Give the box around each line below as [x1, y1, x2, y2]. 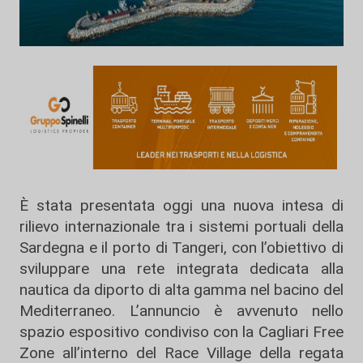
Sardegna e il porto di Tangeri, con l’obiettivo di [19, 238, 344, 257]
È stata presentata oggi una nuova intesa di [19, 196, 344, 215]
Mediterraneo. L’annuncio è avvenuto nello [19, 301, 344, 320]
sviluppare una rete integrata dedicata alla [19, 259, 344, 278]
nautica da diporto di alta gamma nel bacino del [19, 280, 344, 299]
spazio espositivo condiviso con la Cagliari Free [19, 322, 344, 341]
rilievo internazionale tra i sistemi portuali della [19, 217, 344, 236]
